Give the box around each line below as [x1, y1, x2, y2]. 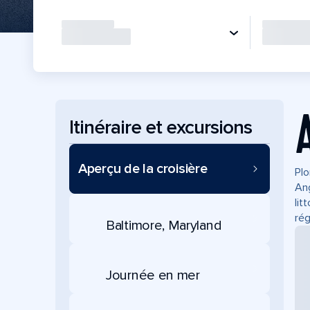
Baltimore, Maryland [106, 217, 222, 234]
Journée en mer [106, 266, 200, 284]
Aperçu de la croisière [78, 161, 208, 177]
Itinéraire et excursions [69, 115, 252, 139]
